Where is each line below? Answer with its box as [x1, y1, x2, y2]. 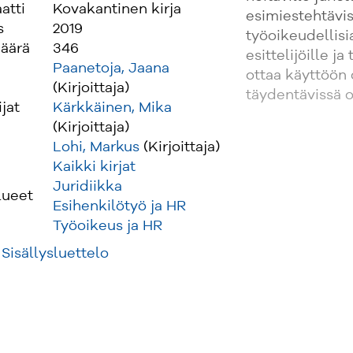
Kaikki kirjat [52, 159, 136, 174]
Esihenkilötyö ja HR [52, 199, 186, 214]
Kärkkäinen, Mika [52, 100, 172, 115]
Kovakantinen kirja [52, 2, 181, 17]
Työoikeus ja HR [52, 218, 162, 233]
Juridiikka [52, 179, 122, 194]
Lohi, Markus [52, 139, 139, 154]
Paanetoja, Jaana [52, 61, 169, 76]
